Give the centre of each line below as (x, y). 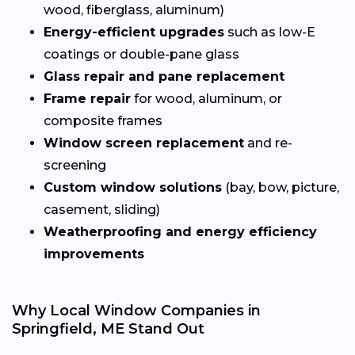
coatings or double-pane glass (141, 55)
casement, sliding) (102, 210)
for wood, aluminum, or (206, 99)
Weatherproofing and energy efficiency (180, 232)
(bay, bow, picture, (281, 188)
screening (75, 166)
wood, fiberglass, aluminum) (134, 10)
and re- (268, 143)
